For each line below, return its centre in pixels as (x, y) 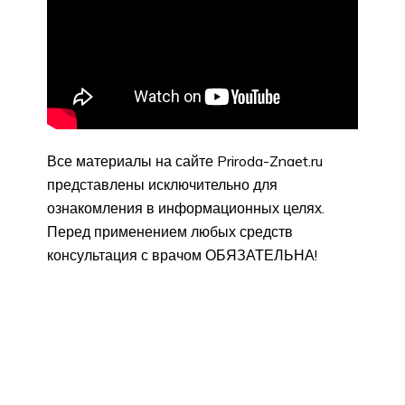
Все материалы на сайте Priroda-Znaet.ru (185, 160)
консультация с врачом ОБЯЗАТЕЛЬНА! (182, 254)
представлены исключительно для (162, 184)
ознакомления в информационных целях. (186, 207)
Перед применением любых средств (170, 231)
